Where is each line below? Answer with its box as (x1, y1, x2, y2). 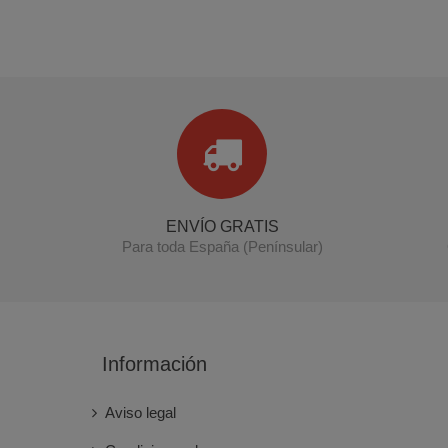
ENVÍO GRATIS (165, 217, 279, 235)
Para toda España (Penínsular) (121, 237, 323, 255)
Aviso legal (105, 403, 176, 421)
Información (102, 352, 207, 375)
